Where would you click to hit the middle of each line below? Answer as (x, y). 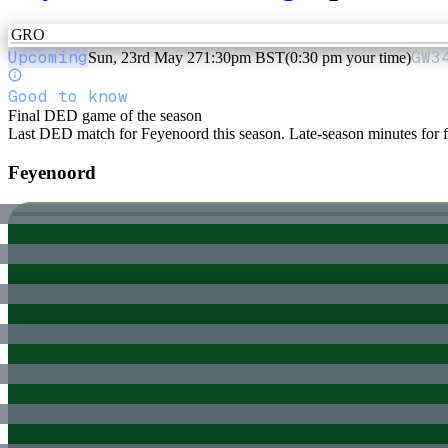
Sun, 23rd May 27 (145, 57)
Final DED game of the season (105, 115)
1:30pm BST (244, 57)
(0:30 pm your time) (348, 57)
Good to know (68, 96)
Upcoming (48, 57)
